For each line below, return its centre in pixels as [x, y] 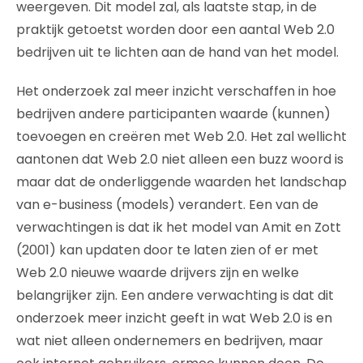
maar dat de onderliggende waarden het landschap [181, 181]
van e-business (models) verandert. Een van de [167, 204]
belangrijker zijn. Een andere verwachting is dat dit [175, 295]
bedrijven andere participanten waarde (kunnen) [173, 113]
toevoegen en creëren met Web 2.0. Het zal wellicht [181, 136]
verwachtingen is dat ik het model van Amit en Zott [179, 227]
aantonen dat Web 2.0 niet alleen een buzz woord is [180, 159]
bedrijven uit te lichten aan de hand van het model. [177, 52]
